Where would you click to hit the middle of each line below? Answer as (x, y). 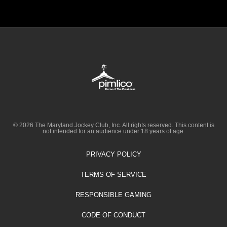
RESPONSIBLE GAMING (113, 195)
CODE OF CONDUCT (113, 215)
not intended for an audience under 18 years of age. (113, 131)
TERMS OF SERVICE (113, 174)
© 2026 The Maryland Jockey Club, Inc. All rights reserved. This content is (113, 125)
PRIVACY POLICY (113, 154)
